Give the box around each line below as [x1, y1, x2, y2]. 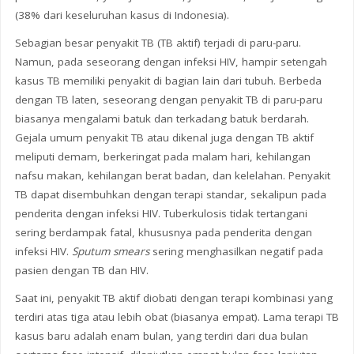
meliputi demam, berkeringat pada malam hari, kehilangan [14, 149, 311, 164]
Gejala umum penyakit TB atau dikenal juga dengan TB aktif [14, 130, 314, 145]
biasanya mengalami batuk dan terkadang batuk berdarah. [14, 111, 309, 126]
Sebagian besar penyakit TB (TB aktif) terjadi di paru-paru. [14, 36, 301, 51]
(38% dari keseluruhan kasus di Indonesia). [14, 8, 229, 23]
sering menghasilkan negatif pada [149, 244, 323, 259]
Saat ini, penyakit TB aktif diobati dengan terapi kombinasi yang [14, 291, 333, 306]
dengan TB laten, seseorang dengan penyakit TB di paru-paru [14, 92, 322, 107]
